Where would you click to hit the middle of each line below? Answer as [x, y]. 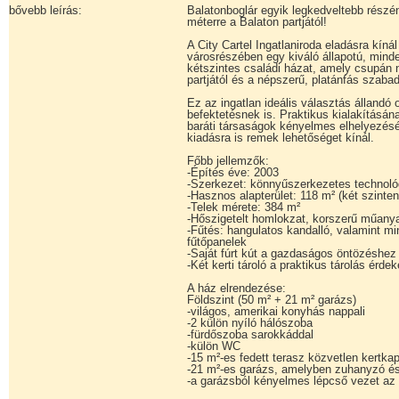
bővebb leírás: [45, 10]
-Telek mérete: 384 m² [244, 207]
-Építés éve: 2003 [233, 172]
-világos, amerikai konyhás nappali [276, 311]
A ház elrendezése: [236, 288]
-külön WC [214, 346]
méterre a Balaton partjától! [257, 22]
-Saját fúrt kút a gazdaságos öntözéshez [292, 253]
